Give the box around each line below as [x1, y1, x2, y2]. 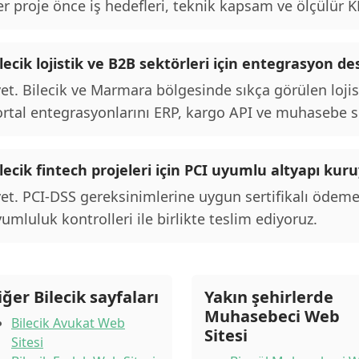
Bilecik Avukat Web [11, 314, 125, 333]
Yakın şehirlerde [204, 286, 334, 309]
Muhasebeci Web [204, 305, 341, 328]
